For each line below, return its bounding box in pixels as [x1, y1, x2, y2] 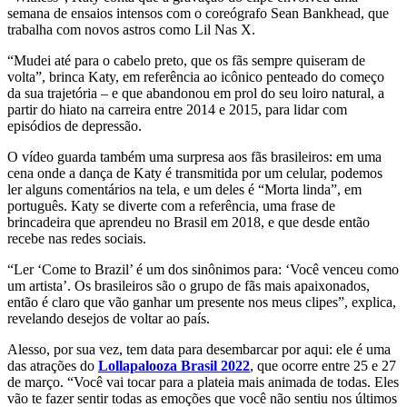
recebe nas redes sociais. [7, 230, 146, 246]
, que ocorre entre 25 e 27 [250, 357, 396, 373]
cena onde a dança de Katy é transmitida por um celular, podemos [7, 164, 382, 181]
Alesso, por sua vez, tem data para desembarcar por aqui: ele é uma [7, 341, 391, 357]
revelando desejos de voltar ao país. [7, 310, 210, 326]
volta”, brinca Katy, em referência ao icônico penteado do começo [7, 68, 384, 84]
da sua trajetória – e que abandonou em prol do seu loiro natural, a [7, 84, 384, 101]
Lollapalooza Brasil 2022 [98, 357, 250, 373]
